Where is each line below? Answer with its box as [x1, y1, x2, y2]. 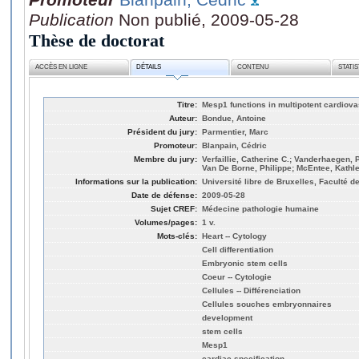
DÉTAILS [136, 63, 162, 71]
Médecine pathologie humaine [202, 204, 319, 213]
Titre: [177, 99, 197, 109]
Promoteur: [154, 140, 197, 150]
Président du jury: [127, 127, 197, 136]
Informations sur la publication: [75, 176, 197, 186]
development [202, 313, 252, 322]
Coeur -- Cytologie [202, 272, 272, 281]
